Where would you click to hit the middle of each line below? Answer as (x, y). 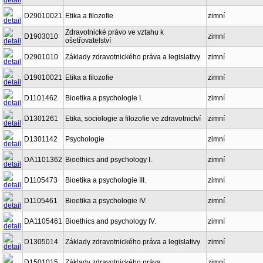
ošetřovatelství (88, 41)
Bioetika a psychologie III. (106, 180)
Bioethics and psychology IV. (111, 221)
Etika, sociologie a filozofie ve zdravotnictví (133, 119)
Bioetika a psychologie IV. (106, 201)
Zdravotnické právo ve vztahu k (114, 32)
